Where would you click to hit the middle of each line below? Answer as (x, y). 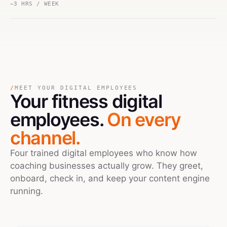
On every (144, 120)
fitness (82, 101)
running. (27, 191)
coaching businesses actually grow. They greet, (107, 166)
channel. (45, 138)
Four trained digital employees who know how (104, 153)
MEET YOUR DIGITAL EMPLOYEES (76, 88)
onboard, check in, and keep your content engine (110, 178)
